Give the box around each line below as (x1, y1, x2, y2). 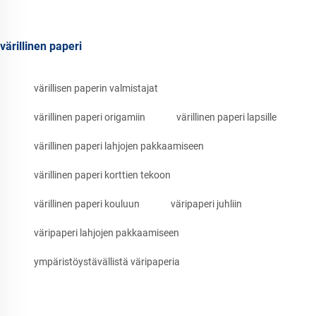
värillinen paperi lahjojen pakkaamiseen (34, 140, 204, 152)
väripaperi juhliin (171, 198, 242, 210)
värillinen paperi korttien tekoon (34, 169, 171, 181)
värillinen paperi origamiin (34, 111, 145, 123)
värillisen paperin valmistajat (34, 83, 158, 95)
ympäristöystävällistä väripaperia (34, 256, 180, 268)
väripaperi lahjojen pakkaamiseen (34, 227, 179, 239)
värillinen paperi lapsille (176, 111, 276, 123)
